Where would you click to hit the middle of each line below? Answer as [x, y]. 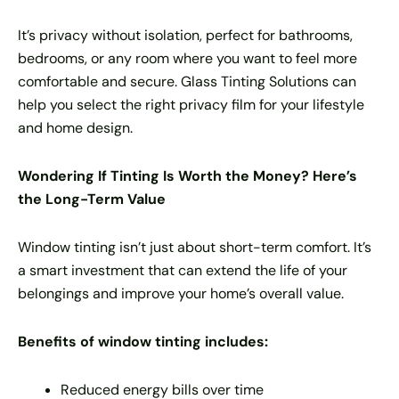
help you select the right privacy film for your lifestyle [191, 105]
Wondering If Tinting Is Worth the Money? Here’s [187, 176]
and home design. [75, 128]
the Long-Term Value [92, 199]
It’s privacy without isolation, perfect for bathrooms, [185, 35]
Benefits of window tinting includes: [143, 342]
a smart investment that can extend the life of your [183, 270]
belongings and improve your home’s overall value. [181, 293]
